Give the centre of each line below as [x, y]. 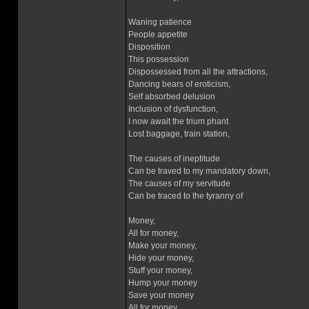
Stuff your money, [160, 270]
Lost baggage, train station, [179, 134]
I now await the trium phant [178, 121]
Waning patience [160, 22]
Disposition [149, 47]
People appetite [158, 34]
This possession [159, 59]
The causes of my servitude [179, 183]
